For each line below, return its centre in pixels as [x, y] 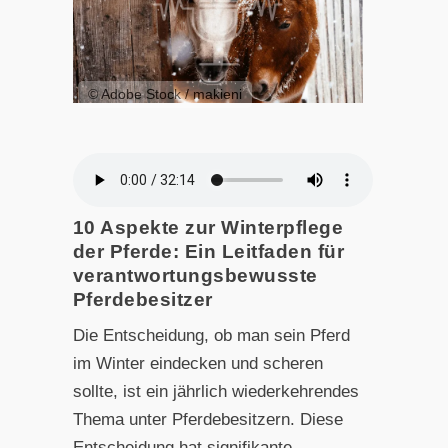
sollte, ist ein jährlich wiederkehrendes [215, 392]
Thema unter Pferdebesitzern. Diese [207, 420]
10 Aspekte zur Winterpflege [208, 228]
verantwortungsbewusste [195, 276]
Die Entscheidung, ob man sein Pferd [211, 336]
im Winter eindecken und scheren [197, 364]
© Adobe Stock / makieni [164, 94]
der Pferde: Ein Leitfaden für [208, 252]
